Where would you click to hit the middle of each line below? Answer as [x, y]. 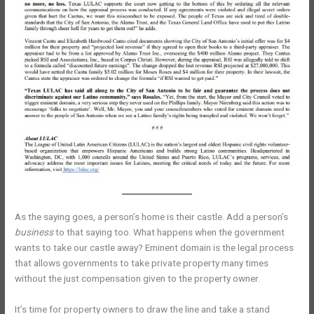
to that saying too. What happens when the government [170, 232]
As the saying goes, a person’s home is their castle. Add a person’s [152, 217]
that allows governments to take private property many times [142, 263]
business [35, 232]
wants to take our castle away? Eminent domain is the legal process [155, 248]
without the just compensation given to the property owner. [138, 279]
